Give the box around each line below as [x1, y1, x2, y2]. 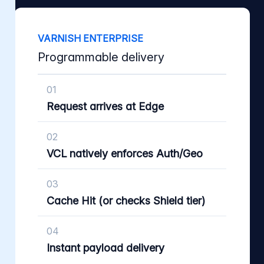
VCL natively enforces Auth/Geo [47, 147, 203, 160]
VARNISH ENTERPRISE [38, 32, 143, 44]
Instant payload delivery [47, 241, 164, 254]
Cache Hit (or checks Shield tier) [47, 194, 205, 207]
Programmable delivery [38, 49, 164, 64]
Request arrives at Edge [47, 100, 164, 113]
